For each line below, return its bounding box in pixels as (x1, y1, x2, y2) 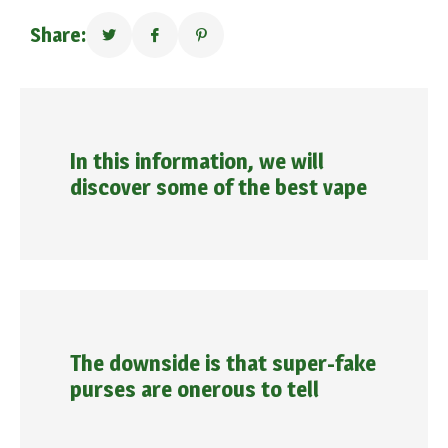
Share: (30, 23, 86, 47)
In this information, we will (70, 148, 324, 174)
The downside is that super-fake (70, 350, 376, 376)
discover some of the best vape (70, 174, 367, 200)
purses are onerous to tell (70, 376, 319, 402)
